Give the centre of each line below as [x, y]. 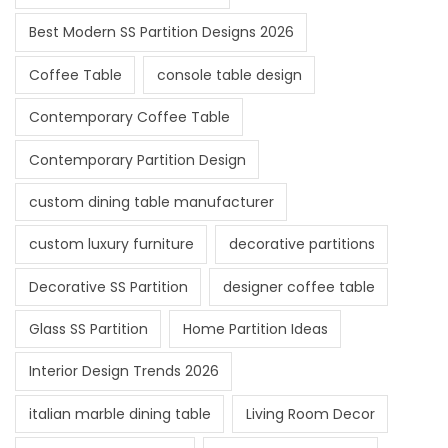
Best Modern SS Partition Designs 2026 [161, 32]
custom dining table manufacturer [151, 201]
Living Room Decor [310, 413]
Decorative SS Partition [108, 286]
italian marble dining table [119, 413]
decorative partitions [301, 244]
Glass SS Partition [88, 329]
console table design [229, 74]
